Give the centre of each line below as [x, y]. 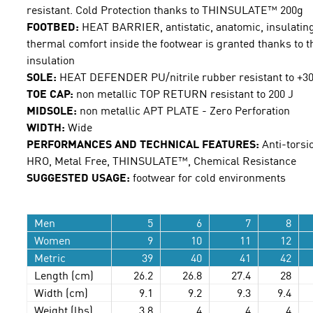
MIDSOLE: [52, 110]
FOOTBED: [53, 26]
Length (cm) [64, 275]
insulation [51, 60]
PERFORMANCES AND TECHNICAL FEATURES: [143, 144]
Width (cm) [61, 292]
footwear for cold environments [208, 177]
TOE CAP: [50, 93]
